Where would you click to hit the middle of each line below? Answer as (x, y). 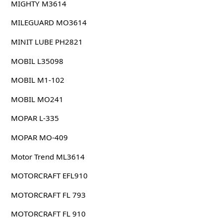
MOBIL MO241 (37, 99)
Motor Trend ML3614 (48, 156)
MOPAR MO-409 (39, 137)
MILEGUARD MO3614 (49, 23)
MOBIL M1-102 (37, 80)
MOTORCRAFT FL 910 (48, 214)
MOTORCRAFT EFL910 (49, 176)
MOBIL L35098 (37, 61)
